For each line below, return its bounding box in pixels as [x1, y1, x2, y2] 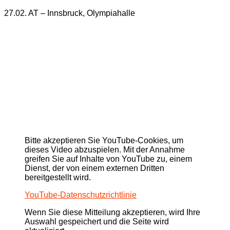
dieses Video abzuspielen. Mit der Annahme [25, 145, 185, 154]
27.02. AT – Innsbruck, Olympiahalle [4, 8, 135, 17]
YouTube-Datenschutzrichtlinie [25, 190, 137, 199]
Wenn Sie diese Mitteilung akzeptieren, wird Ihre [25, 207, 200, 217]
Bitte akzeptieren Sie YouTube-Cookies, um [25, 136, 183, 145]
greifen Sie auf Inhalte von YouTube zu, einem [25, 154, 192, 163]
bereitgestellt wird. [25, 172, 91, 182]
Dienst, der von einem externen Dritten [25, 163, 164, 172]
